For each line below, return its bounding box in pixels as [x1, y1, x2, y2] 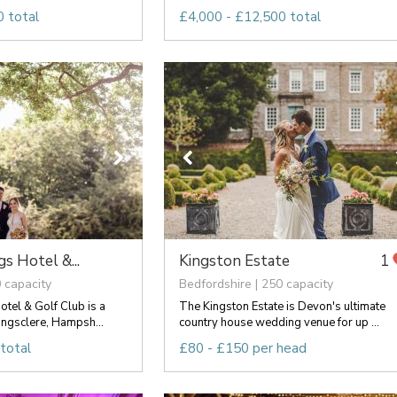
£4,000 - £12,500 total [178, 7, 321, 26]
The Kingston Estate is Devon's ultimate [178, 298, 385, 315]
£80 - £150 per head [178, 339, 307, 357]
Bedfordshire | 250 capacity [178, 275, 333, 292]
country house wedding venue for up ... [178, 314, 379, 331]
